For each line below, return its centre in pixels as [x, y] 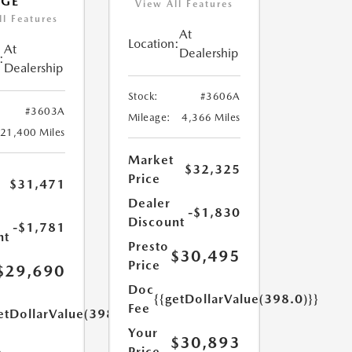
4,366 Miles [211, 118]
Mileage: [149, 118]
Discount [156, 222]
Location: [153, 44]
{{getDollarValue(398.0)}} [236, 299]
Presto [148, 247]
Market [150, 160]
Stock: [143, 97]
